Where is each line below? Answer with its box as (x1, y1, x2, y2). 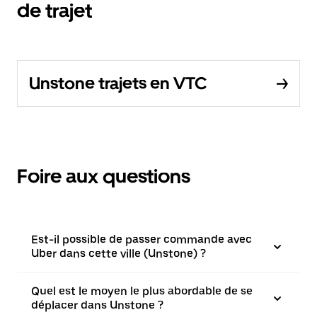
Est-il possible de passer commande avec (31, 233, 252, 246)
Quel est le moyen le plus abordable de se (31, 284, 253, 298)
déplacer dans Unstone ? (31, 299, 163, 312)
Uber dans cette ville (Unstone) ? (31, 247, 206, 260)
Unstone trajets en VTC (29, 73, 207, 93)
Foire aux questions (17, 164, 190, 188)
